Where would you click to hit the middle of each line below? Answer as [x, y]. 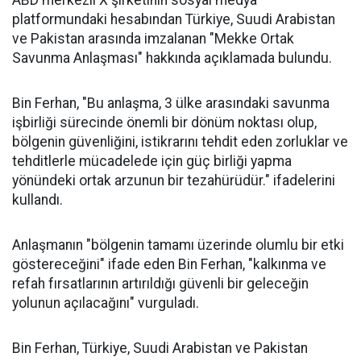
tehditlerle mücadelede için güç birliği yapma [152, 162]
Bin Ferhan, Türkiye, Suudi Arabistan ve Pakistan [160, 349]
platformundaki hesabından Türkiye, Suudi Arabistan [174, 20]
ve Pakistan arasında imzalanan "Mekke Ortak [153, 39]
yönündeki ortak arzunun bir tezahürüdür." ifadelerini [174, 181]
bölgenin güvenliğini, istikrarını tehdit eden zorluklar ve [180, 142]
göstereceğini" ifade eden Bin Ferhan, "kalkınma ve [169, 265]
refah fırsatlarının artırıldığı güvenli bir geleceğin [160, 284]
